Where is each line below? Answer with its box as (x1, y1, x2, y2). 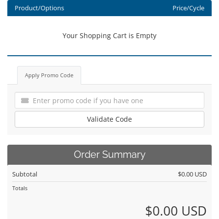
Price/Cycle (172, 4, 204, 12)
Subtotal (12, 170, 37, 178)
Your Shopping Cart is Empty (63, 31, 156, 40)
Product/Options (15, 4, 64, 12)
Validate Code (87, 114, 132, 124)
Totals (12, 184, 27, 192)
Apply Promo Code (25, 71, 73, 79)
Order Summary (73, 149, 146, 160)
